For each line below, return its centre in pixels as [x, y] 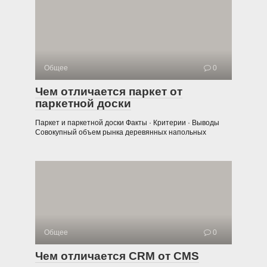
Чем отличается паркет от [109, 91]
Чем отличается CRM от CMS [117, 256]
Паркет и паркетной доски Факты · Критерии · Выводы [127, 122]
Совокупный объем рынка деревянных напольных [121, 132]
